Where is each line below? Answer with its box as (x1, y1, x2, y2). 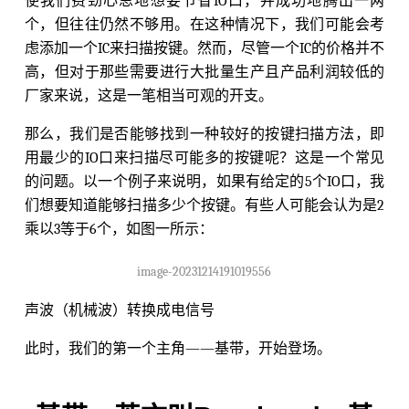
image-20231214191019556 (137, 263, 272, 279)
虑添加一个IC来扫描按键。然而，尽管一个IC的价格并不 (24, 39, 385, 57)
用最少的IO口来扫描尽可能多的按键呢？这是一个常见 (24, 149, 385, 166)
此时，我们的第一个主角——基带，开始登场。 (24, 340, 331, 357)
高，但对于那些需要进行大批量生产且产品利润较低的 (24, 63, 385, 80)
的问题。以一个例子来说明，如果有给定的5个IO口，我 (24, 173, 385, 190)
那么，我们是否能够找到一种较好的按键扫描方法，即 (24, 125, 385, 142)
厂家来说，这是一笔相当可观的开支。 (24, 87, 273, 104)
